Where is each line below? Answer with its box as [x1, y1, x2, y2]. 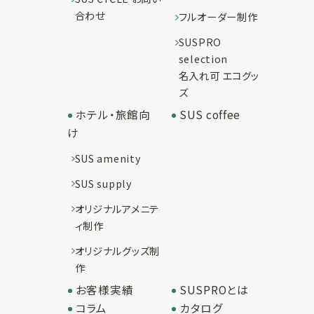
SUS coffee [179, 107, 241, 123]
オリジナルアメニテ [74, 201, 159, 217]
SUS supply [74, 176, 132, 191]
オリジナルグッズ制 [74, 243, 160, 258]
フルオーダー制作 [178, 9, 258, 25]
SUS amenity [74, 151, 141, 166]
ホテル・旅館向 [75, 107, 151, 123]
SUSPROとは [179, 281, 249, 297]
